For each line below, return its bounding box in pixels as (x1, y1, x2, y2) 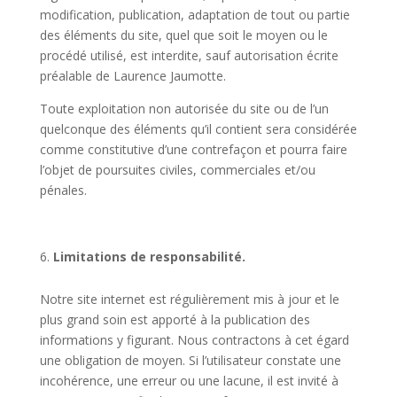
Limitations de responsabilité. (52, 247, 245, 265)
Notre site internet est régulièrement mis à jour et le (39, 290, 339, 307)
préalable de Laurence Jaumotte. (39, 66, 226, 84)
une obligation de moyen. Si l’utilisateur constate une (39, 351, 341, 369)
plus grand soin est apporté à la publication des (39, 310, 310, 328)
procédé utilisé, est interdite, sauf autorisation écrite (39, 46, 339, 64)
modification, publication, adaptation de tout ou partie (39, 5, 350, 23)
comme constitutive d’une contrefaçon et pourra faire (39, 140, 347, 158)
